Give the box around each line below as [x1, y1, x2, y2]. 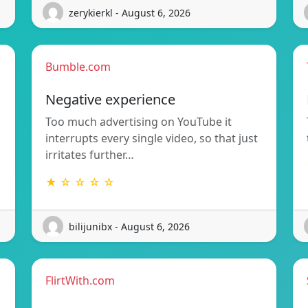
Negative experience [45, 90, 175, 109]
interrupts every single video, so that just [45, 131, 258, 146]
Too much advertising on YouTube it [45, 114, 232, 130]
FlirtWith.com [45, 273, 115, 289]
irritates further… [45, 147, 134, 163]
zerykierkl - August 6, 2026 [69, 5, 190, 19]
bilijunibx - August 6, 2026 [69, 219, 190, 233]
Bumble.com [45, 59, 111, 75]
